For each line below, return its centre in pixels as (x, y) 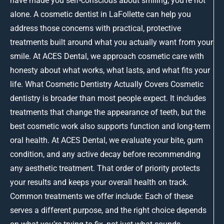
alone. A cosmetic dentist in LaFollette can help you (100, 14)
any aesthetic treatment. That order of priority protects (105, 168)
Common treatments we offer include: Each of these (101, 196)
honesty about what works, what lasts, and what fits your (110, 70)
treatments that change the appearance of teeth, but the (108, 112)
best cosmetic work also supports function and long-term (110, 126)
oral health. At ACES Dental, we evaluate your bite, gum (106, 140)
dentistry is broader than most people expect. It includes (108, 98)
